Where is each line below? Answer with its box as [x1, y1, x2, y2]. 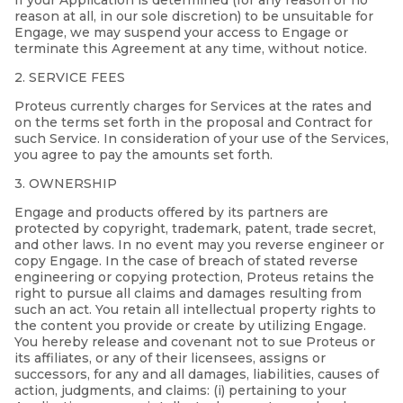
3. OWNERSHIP [14, 175, 117, 193]
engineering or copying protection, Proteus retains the [14, 269, 374, 286]
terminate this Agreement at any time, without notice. [14, 40, 367, 58]
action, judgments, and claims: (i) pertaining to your [14, 382, 346, 399]
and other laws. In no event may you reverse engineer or [14, 237, 384, 254]
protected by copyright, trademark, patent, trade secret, [14, 220, 376, 237]
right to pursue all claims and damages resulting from [14, 285, 362, 302]
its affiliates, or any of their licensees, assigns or [14, 350, 326, 367]
